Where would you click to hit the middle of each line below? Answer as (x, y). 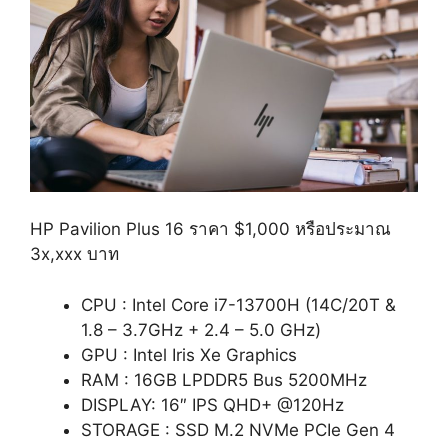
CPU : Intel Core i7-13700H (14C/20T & (238, 304)
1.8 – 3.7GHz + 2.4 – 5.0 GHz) (201, 329)
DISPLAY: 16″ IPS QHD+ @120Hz (212, 404)
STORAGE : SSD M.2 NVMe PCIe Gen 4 (238, 429)
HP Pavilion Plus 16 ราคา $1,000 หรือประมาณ (210, 229)
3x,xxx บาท (74, 254)
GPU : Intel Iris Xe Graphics (189, 354)
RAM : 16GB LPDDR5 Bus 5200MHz (224, 379)
